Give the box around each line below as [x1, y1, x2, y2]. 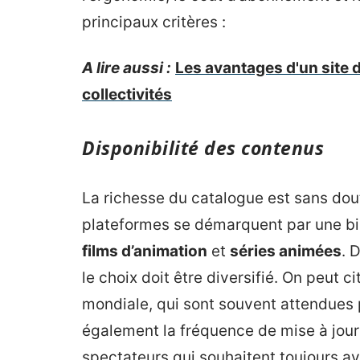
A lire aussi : [82, 59, 171, 77]
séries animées [230, 242, 342, 260]
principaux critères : [82, 13, 226, 31]
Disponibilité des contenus [82, 135, 324, 161]
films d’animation [82, 242, 207, 260]
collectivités [82, 85, 172, 104]
